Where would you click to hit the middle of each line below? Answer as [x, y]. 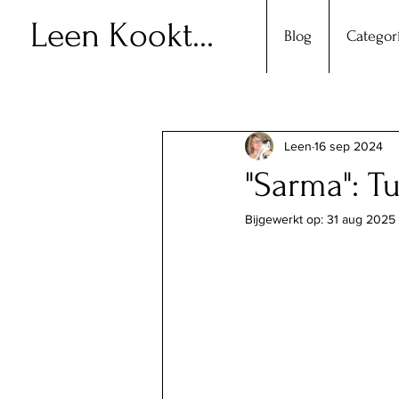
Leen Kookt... [122, 36]
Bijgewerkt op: [286, 219]
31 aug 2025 [361, 219]
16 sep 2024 [349, 146]
